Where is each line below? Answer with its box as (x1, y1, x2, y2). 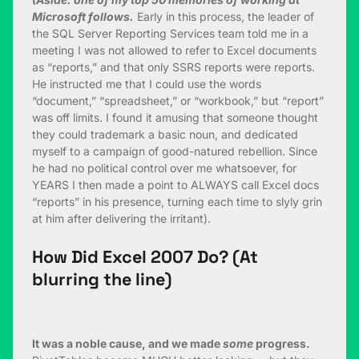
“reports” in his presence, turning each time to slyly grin (32, 195, 322, 209)
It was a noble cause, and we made (32, 337, 223, 351)
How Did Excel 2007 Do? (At (32, 246, 258, 268)
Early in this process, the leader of (134, 10, 314, 24)
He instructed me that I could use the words (32, 77, 261, 91)
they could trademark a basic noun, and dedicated (32, 127, 298, 142)
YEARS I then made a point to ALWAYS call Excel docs (32, 178, 319, 192)
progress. (253, 337, 310, 351)
